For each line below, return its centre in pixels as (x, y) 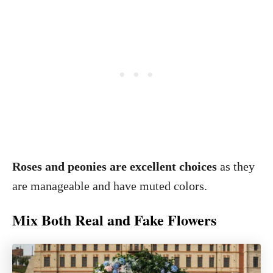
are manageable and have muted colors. (110, 186)
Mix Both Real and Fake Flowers (114, 220)
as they (237, 166)
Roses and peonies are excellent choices (116, 166)
